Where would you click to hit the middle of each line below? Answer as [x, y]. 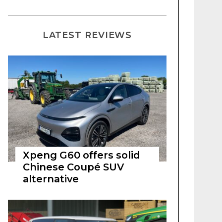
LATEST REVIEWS [87, 35]
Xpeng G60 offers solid [82, 155]
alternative [51, 179]
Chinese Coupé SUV [73, 167]
